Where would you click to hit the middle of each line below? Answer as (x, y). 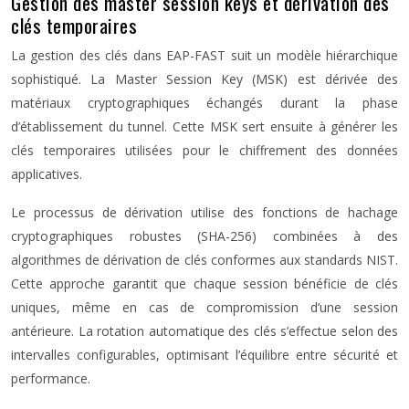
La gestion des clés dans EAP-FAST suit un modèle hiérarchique (204, 55)
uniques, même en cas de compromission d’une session (204, 307)
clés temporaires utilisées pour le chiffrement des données (204, 150)
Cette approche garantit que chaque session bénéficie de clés (204, 283)
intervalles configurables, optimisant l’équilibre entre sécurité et (204, 355)
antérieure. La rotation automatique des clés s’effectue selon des (204, 331)
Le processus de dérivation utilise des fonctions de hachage (204, 212)
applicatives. (47, 174)
